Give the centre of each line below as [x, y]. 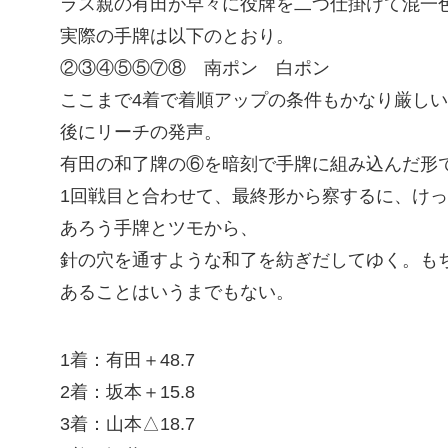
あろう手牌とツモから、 [159, 227]
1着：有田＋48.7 [127, 359]
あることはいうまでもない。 [177, 291]
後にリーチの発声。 [141, 131]
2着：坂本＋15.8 [127, 391]
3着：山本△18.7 [127, 423]
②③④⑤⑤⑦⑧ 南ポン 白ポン [195, 67]
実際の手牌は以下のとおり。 [177, 35]
